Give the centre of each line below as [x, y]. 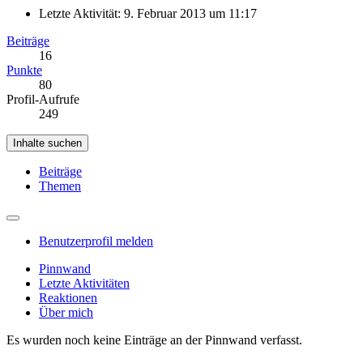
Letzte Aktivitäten [84, 283]
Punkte [24, 70]
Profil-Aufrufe [43, 99]
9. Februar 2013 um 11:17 [190, 13]
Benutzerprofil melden [96, 241]
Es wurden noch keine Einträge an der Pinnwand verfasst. [154, 340]
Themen [60, 186]
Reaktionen [68, 297]
